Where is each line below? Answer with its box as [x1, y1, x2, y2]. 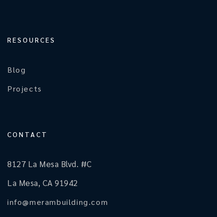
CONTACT [7, 130, 48, 139]
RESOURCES [7, 35, 56, 45]
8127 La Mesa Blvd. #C [7, 158, 92, 170]
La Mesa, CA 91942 [7, 177, 78, 188]
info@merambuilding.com [7, 197, 108, 207]
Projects [7, 83, 42, 94]
